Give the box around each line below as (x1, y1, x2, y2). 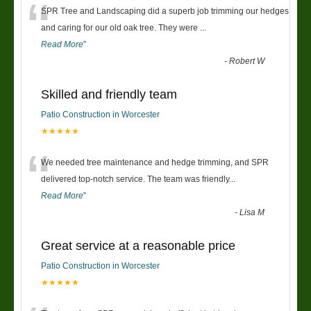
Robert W (229, 56, 265, 67)
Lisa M (239, 208, 265, 218)
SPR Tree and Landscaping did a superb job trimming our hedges (41, 6, 289, 17)
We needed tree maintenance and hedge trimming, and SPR (41, 158, 269, 168)
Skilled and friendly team (41, 87, 177, 102)
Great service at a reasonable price (41, 239, 235, 253)
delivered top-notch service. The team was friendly (41, 174, 229, 185)
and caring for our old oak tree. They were (41, 23, 200, 33)
